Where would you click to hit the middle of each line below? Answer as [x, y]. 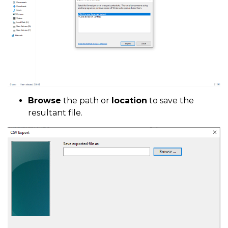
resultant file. [55, 113]
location [129, 101]
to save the [170, 101]
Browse [45, 101]
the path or [86, 101]
